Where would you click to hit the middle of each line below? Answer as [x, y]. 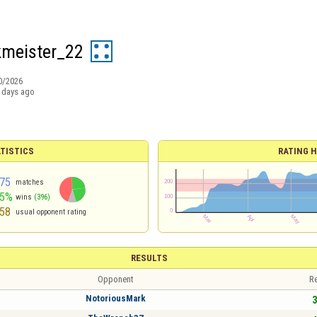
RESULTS [149, 258]
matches [29, 182]
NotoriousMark [115, 298]
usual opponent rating [51, 212]
